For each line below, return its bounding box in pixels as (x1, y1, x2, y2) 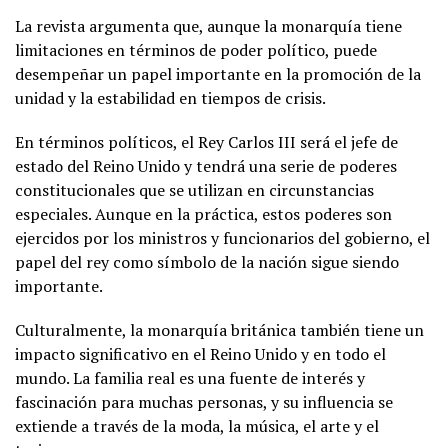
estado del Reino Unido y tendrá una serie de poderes (15, 154, 397, 177)
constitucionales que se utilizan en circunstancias (15, 178, 374, 201)
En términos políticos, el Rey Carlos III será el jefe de (15, 130, 398, 153)
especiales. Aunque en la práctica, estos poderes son (15, 202, 392, 225)
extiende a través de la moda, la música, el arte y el (15, 414, 379, 437)
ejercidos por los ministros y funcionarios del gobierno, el (15, 226, 430, 249)
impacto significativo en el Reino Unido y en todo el (15, 342, 386, 365)
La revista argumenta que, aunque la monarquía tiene (15, 14, 402, 37)
